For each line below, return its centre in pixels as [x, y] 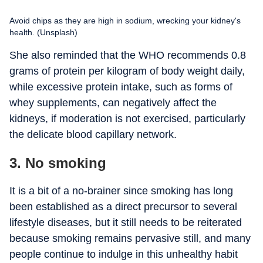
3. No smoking [58, 163]
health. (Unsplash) [43, 32]
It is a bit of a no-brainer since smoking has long [121, 191]
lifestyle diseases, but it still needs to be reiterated [126, 222]
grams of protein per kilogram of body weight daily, [127, 71]
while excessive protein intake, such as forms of [121, 87]
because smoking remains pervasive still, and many [130, 238]
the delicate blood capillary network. [93, 134]
